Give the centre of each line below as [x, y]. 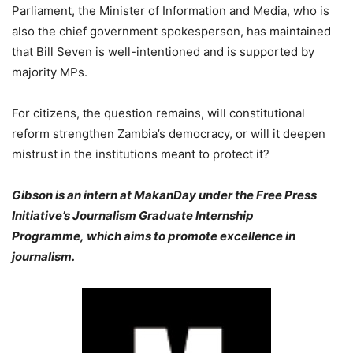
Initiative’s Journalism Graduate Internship [133, 216]
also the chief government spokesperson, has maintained [171, 31]
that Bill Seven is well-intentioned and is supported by [163, 52]
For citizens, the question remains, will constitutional [158, 113]
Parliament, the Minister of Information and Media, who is [171, 11]
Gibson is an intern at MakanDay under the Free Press [164, 195]
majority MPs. [50, 72]
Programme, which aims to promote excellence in [154, 236]
